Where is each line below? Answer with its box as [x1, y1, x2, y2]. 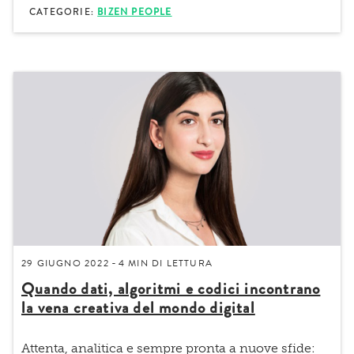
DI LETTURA [148, 255, 213, 270]
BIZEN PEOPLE [97, 5, 172, 19]
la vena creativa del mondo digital [21, 296, 255, 319]
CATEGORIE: [29, 5, 98, 19]
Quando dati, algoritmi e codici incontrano [21, 277, 321, 300]
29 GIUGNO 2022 [21, 255, 109, 270]
